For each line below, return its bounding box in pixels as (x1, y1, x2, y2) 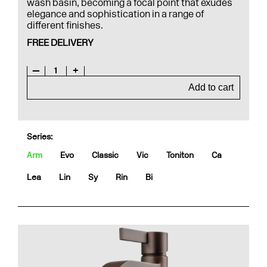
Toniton (166, 150, 194, 160)
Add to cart (188, 82, 234, 92)
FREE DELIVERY (27, 37, 94, 48)
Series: (27, 132, 52, 142)
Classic (92, 150, 119, 160)
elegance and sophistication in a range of (27, 8, 204, 20)
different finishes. (27, 20, 103, 31)
